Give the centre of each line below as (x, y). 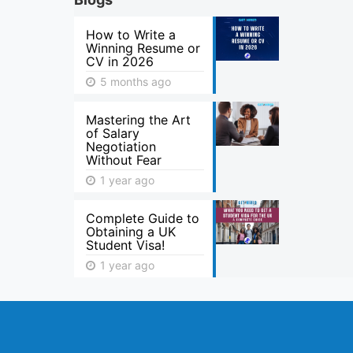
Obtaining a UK (131, 232)
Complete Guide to (143, 218)
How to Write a (131, 35)
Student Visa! (125, 245)
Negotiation (121, 147)
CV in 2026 (120, 61)
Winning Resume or (143, 48)
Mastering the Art (138, 120)
